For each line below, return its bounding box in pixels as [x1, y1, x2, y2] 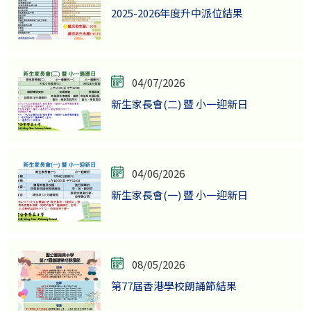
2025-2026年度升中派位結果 [110, 5, 243, 20]
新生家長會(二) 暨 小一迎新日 [110, 96, 248, 111]
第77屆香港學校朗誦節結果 [110, 278, 237, 293]
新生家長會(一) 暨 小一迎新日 [110, 187, 248, 202]
